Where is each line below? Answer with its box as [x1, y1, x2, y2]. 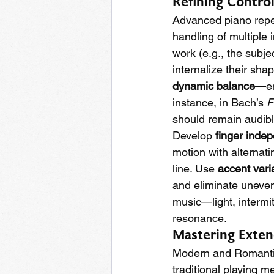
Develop [172, 129, 215, 142]
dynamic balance [172, 80, 255, 92]
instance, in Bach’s [172, 96, 267, 109]
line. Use [172, 162, 218, 175]
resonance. [172, 212, 227, 224]
